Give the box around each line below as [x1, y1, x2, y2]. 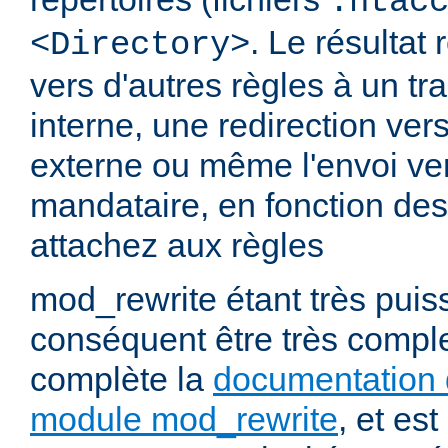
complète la [30, 360, 213, 399]
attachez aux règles [30, 226, 324, 265]
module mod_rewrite [30, 400, 338, 439]
